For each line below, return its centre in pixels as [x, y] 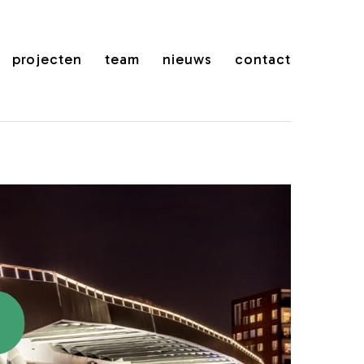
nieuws [187, 59]
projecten [47, 59]
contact [263, 59]
